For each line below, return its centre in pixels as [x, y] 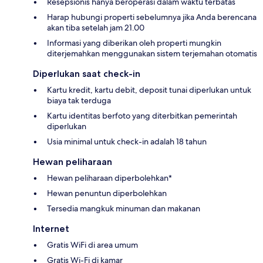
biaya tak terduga [79, 101]
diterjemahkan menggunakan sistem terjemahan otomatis [152, 54]
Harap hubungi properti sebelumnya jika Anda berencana [152, 17]
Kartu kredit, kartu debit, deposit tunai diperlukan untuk [149, 90]
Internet [51, 229]
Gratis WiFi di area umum [92, 245]
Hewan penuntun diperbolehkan [107, 193]
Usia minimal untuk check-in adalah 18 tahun [127, 142]
